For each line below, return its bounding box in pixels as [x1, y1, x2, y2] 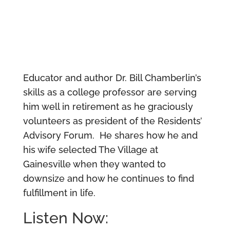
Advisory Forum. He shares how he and [23, 130, 198, 141]
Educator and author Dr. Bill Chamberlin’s [23, 72, 201, 84]
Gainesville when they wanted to [23, 159, 166, 170]
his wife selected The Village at [23, 144, 158, 156]
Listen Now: [23, 209, 108, 227]
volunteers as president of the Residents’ [23, 116, 202, 127]
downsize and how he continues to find [23, 173, 194, 184]
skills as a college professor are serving [23, 87, 197, 98]
